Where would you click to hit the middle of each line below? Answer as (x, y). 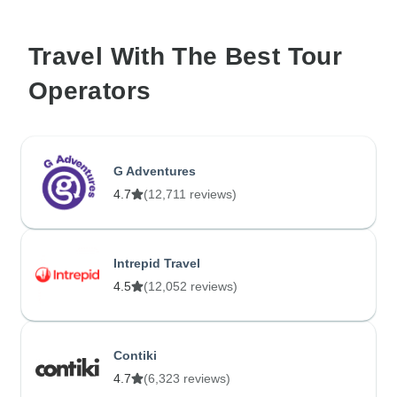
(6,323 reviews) (187, 378)
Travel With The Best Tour (185, 57)
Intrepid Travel (157, 263)
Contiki (135, 355)
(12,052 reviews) (191, 286)
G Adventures (155, 171)
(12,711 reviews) (190, 194)
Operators (90, 91)
